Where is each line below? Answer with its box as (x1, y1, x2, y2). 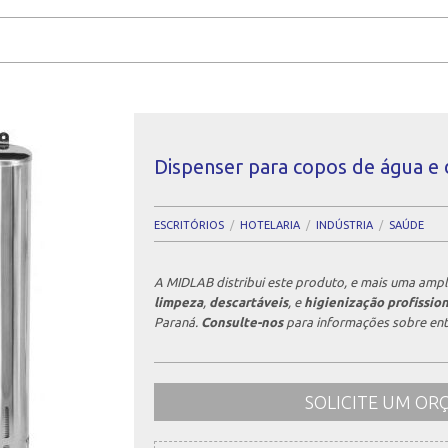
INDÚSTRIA (316, 219, 373, 231)
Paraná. (154, 315, 201, 329)
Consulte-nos (201, 315, 283, 329)
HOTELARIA (240, 219, 300, 231)
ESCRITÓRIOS (154, 219, 224, 231)
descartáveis (209, 295, 288, 309)
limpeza (154, 295, 203, 309)
